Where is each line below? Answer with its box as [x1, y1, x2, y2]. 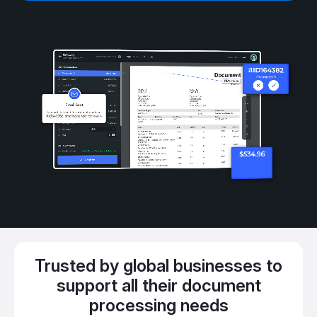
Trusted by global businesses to [35, 255, 282, 276]
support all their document [56, 275, 261, 296]
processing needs [88, 294, 229, 316]
